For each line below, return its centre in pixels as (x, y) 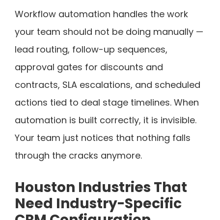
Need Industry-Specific (98, 203)
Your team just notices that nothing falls (103, 137)
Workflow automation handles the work (101, 14)
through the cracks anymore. (78, 155)
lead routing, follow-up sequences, (91, 49)
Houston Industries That (101, 187)
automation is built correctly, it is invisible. (106, 120)
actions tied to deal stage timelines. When (107, 102)
